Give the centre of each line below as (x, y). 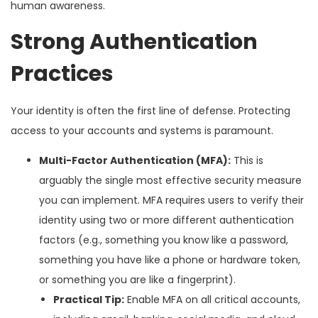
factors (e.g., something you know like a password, (164, 240)
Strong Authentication (134, 42)
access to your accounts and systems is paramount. (142, 130)
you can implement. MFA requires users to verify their (171, 200)
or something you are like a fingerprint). (137, 279)
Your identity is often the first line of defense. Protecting (150, 110)
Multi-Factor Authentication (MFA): (135, 160)
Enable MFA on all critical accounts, (212, 299)
